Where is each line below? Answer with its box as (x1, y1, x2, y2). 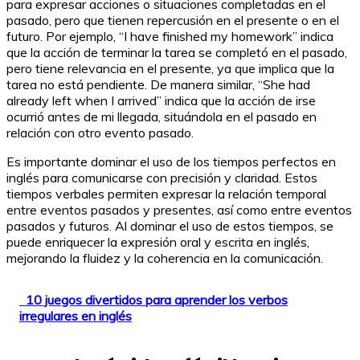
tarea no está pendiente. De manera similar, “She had (6, 76, 310, 92)
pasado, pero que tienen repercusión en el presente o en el (6, 11, 339, 28)
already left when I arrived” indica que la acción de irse (6, 92, 316, 108)
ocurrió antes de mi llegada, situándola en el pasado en (6, 108, 317, 125)
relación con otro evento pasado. (6, 124, 194, 141)
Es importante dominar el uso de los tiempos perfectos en (6, 153, 336, 170)
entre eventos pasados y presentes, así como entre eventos (6, 201, 352, 218)
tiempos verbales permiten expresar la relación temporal (6, 185, 326, 202)
